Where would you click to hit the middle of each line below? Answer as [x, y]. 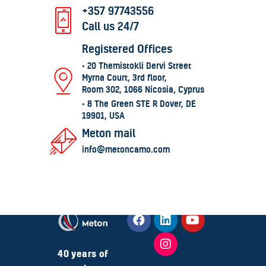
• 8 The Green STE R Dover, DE [139, 103]
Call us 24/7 [111, 26]
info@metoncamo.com [126, 150]
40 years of [83, 254]
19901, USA [104, 115]
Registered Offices [127, 48]
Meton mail [109, 133]
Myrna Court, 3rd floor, [125, 77]
